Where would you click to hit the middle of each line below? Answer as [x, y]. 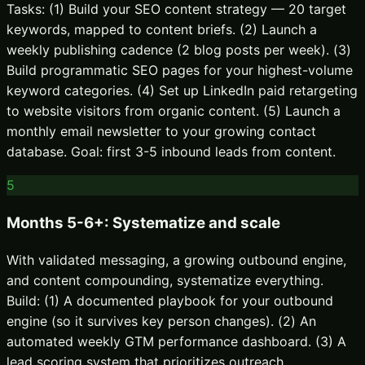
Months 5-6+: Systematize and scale [143, 223]
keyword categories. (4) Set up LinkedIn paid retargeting [182, 91]
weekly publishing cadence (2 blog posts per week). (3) [179, 50]
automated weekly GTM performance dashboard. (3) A [176, 341]
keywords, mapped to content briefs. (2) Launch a [162, 30]
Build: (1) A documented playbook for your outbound [170, 300]
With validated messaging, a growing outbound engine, [176, 259]
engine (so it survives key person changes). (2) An [161, 321]
